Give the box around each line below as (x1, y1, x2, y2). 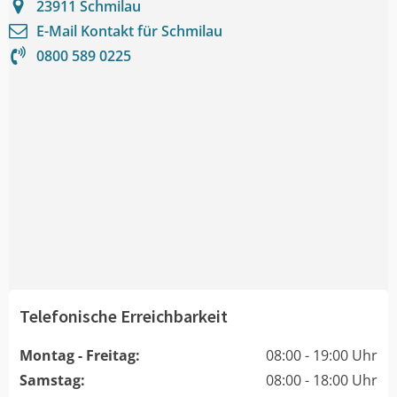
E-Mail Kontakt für (36, 20, 161, 41)
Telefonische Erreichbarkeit (19, 304, 228, 327)
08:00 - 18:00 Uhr (266, 370, 378, 390)
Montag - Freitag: (19, 345, 140, 365)
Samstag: (19, 370, 85, 390)
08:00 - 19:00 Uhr (266, 345, 378, 365)
